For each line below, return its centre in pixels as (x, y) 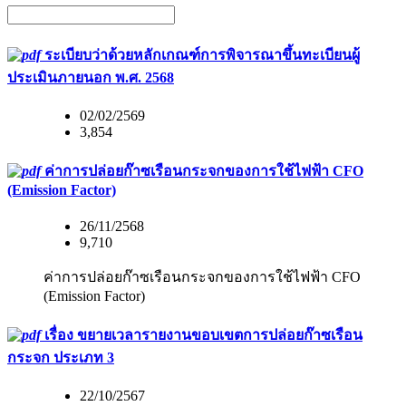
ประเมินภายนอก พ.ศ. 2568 (91, 77)
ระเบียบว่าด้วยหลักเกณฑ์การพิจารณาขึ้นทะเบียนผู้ (200, 54)
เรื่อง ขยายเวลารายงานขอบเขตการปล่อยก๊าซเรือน (202, 334)
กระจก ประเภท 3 (61, 357)
